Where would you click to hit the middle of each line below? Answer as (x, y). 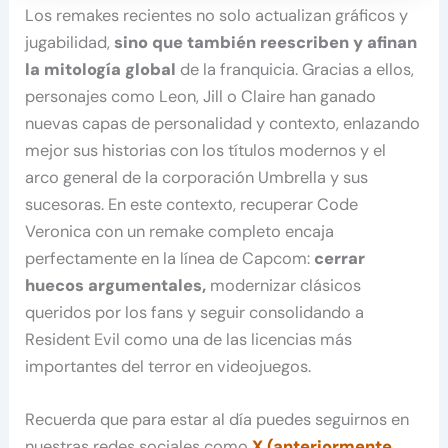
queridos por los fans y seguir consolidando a (195, 313)
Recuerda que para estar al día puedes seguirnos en (217, 420)
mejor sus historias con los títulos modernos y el (206, 151)
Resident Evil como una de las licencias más (189, 340)
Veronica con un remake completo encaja (180, 232)
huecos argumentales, (116, 286)
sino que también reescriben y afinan (264, 43)
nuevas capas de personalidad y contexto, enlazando (223, 124)
